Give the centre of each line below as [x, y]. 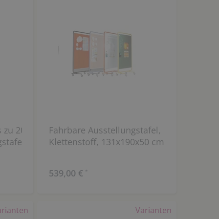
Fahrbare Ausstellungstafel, [105, 130]
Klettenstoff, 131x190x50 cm [106, 142]
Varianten [153, 210]
